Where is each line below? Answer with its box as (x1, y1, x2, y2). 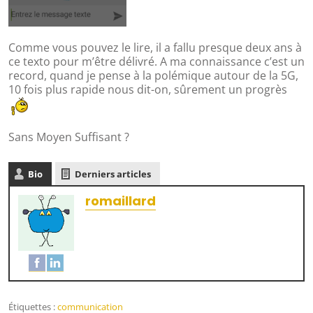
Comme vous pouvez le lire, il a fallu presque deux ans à (8, 39, 302, 55)
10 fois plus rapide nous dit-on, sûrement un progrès (8, 81, 287, 97)
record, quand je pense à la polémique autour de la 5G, (8, 67, 298, 83)
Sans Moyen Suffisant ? (8, 129, 129, 145)
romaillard (85, 191, 156, 210)
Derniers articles (75, 167, 151, 180)
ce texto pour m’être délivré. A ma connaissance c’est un (8, 53, 305, 69)
